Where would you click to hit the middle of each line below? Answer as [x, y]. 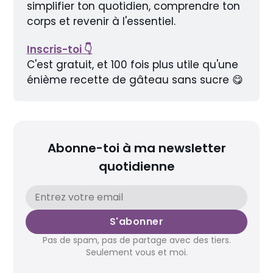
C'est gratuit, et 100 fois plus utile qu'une [132, 65]
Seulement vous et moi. [136, 252]
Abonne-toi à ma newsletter [136, 148]
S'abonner [136, 221]
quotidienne [136, 166]
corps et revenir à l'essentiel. [101, 22]
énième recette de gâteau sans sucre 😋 [135, 80]
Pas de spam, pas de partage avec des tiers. [136, 240]
